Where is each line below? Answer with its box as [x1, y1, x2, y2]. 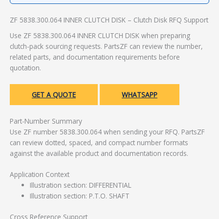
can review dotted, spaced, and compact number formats [10, 137, 188, 147]
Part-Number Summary [10, 116, 82, 126]
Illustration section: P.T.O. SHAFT [30, 191, 130, 201]
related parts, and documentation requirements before [10, 52, 180, 62]
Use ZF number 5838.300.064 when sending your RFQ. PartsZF [10, 127, 205, 136]
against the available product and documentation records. [10, 148, 188, 158]
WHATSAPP [122, 89, 157, 99]
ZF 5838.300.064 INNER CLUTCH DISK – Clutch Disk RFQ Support [10, 15, 208, 25]
